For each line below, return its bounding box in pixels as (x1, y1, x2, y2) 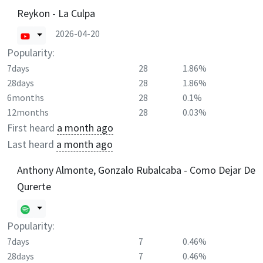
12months (7, 106, 49, 118)
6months (7, 92, 44, 103)
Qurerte (17, 179, 51, 193)
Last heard (7, 137, 54, 151)
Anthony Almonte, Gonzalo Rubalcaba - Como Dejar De (17, 163, 255, 177)
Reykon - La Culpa (17, 6, 95, 20)
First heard (7, 120, 55, 134)
